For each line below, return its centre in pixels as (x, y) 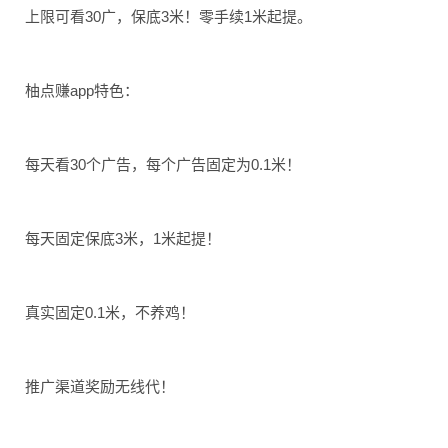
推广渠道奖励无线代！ (100, 386)
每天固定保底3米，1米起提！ (123, 238)
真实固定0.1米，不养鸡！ (110, 312)
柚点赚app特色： (82, 90)
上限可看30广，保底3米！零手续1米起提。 (168, 16)
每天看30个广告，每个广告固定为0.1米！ (163, 164)
